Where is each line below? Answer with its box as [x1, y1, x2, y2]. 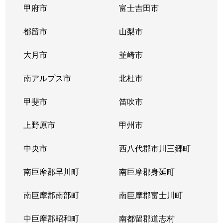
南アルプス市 [23, 72, 72, 84]
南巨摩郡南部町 [23, 189, 80, 201]
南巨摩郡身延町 [118, 165, 175, 177]
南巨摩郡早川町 [23, 165, 80, 177]
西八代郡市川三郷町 [118, 142, 191, 154]
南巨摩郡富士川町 [118, 189, 183, 201]
